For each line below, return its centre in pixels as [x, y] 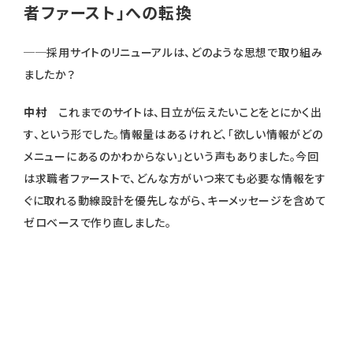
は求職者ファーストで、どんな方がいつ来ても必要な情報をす [175, 178]
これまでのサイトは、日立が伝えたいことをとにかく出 [190, 112]
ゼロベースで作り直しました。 [98, 223]
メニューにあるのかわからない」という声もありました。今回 [171, 156]
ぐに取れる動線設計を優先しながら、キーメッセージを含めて [175, 201]
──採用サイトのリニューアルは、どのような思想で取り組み [173, 52]
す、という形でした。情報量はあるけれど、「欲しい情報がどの [173, 134]
